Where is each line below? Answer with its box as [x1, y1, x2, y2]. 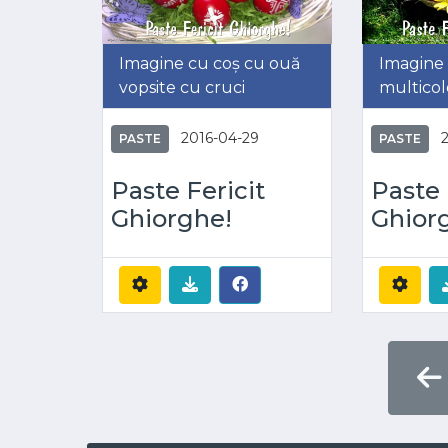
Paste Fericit [111, 175, 265, 205]
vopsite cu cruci [119, 77, 245, 97]
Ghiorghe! [111, 203, 232, 233]
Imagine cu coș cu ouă [119, 53, 300, 73]
